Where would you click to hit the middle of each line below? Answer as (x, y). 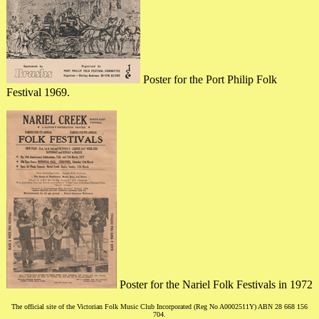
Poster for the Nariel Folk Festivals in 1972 (214, 285)
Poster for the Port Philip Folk (208, 80)
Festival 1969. (38, 93)
